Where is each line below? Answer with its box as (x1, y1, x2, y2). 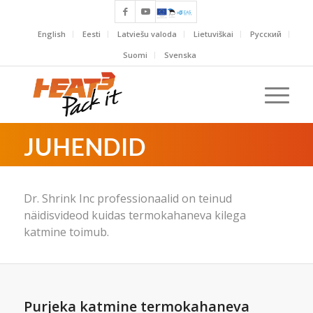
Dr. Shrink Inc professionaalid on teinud (23, 190, 232, 206)
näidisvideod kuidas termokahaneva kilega (23, 207, 246, 223)
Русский (249, 29, 282, 39)
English (37, 29, 66, 39)
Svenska (164, 50, 197, 60)
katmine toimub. (23, 224, 109, 240)
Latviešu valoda (117, 29, 177, 39)
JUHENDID (23, 132, 146, 161)
